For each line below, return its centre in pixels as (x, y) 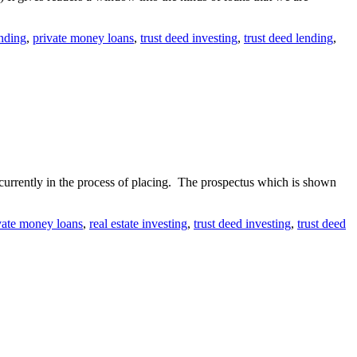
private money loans (83, 37)
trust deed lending (288, 37)
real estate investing (138, 224)
